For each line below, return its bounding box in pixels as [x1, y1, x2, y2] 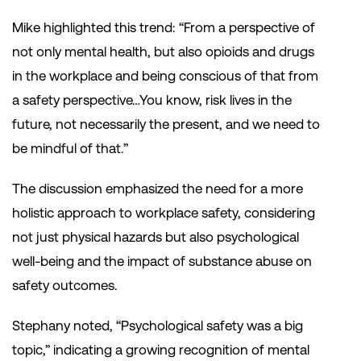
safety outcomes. [12, 277, 118, 294]
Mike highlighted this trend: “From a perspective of [12, 19, 315, 36]
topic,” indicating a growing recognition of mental [12, 342, 309, 359]
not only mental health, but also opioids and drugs [12, 44, 314, 60]
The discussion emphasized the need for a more [12, 180, 303, 197]
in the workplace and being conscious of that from [12, 68, 318, 85]
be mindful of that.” [12, 140, 128, 157]
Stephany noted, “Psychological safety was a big [12, 317, 303, 334]
